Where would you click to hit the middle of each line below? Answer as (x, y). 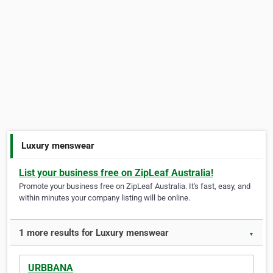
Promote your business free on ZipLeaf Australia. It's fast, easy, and (135, 186)
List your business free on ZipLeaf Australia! (116, 173)
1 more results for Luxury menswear (94, 233)
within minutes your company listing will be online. (105, 198)
